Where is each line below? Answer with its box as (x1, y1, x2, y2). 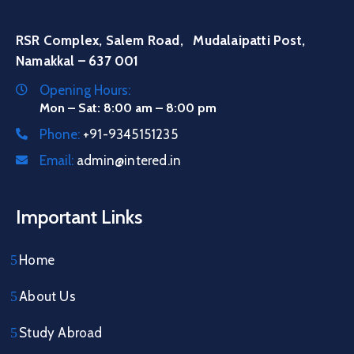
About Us (19, 288, 76, 304)
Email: (40, 152, 77, 168)
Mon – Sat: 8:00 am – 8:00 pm (40, 100, 217, 115)
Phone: (40, 126, 83, 142)
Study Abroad (19, 324, 103, 341)
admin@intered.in (77, 152, 182, 168)
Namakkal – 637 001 (16, 52, 139, 69)
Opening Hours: (40, 81, 130, 98)
